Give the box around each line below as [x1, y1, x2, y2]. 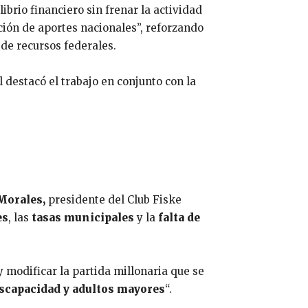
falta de [158, 210, 200, 224]
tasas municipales [32, 210, 134, 224]
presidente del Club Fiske [48, 192, 181, 206]
